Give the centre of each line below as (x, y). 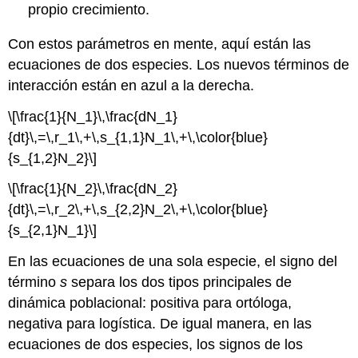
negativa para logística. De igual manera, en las (160, 324)
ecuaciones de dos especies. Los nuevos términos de (179, 64)
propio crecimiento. (89, 10)
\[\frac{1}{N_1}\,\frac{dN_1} (93, 116)
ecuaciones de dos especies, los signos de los (156, 345)
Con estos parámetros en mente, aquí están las (160, 44)
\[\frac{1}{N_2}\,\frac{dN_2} (93, 189)
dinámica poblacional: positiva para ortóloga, (150, 303)
